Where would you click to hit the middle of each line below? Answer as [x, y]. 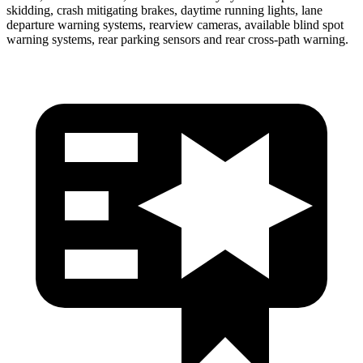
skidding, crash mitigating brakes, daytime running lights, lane [164, 10]
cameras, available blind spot [270, 24]
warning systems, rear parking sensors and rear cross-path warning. [177, 39]
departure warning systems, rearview [102, 24]
